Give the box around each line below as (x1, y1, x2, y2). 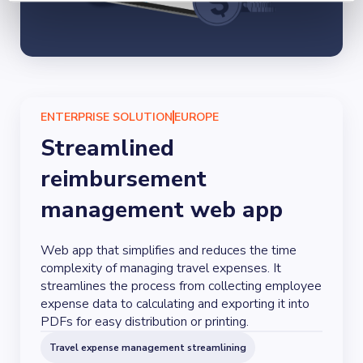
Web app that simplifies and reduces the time (41, 241, 297, 259)
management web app (41, 194, 283, 225)
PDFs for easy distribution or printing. (41, 313, 249, 331)
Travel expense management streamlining (49, 341, 246, 354)
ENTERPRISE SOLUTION (41, 109, 173, 125)
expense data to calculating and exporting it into (41, 295, 310, 313)
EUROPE (174, 109, 219, 125)
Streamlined (41, 133, 174, 164)
